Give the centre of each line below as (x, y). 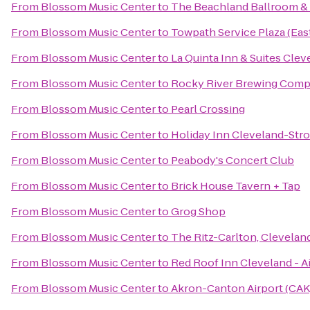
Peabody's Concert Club (232, 160)
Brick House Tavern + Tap (236, 186)
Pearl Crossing (208, 109)
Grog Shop (198, 211)
